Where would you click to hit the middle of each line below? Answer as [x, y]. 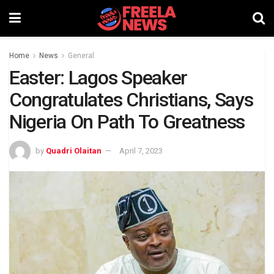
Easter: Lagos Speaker [98, 78]
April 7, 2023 [141, 150]
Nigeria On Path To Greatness [127, 122]
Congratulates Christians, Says [131, 100]
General [81, 56]
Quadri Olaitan [74, 150]
